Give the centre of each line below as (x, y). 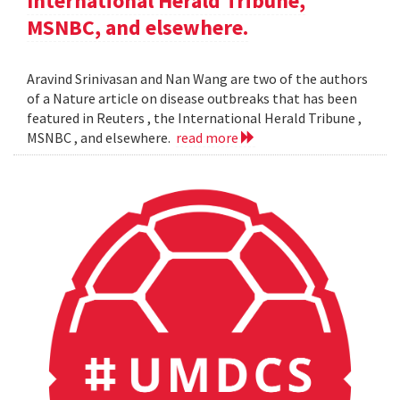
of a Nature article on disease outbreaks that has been (192, 99)
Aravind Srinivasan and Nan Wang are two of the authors (197, 79)
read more (208, 138)
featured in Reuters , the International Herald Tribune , (194, 118)
